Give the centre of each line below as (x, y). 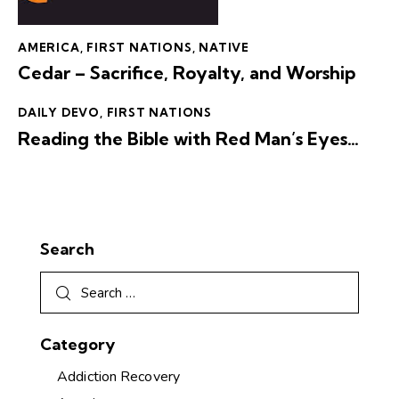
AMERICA (49, 47)
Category (77, 345)
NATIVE (224, 47)
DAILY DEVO (59, 113)
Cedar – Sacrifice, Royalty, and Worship (187, 73)
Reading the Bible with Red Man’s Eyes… (188, 138)
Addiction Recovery (118, 377)
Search (67, 248)
